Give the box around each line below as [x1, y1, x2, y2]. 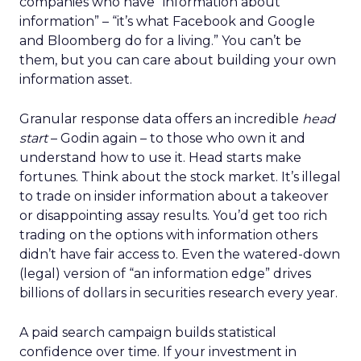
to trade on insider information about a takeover [19, 189, 329, 204]
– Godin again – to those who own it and [48, 131, 305, 146]
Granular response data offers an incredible [19, 111, 302, 127]
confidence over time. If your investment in [19, 344, 297, 359]
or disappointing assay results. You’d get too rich [19, 208, 327, 223]
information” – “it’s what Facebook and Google [19, 14, 315, 29]
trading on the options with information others [19, 227, 317, 243]
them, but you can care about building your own [19, 52, 336, 68]
